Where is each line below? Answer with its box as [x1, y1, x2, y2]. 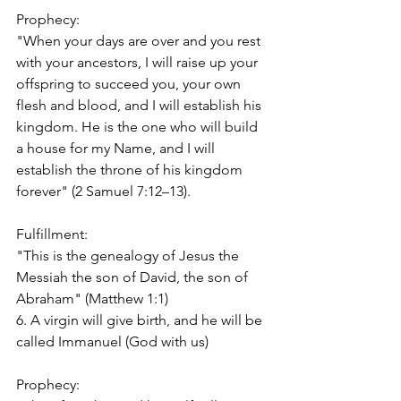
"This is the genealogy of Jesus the [16, 246, 243, 264]
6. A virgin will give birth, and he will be [16, 311, 266, 328]
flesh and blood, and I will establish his [16, 96, 265, 114]
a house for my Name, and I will [16, 139, 218, 157]
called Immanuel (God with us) [16, 332, 209, 350]
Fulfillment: [16, 225, 88, 243]
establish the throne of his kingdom [16, 160, 246, 178]
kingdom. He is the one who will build [16, 117, 261, 135]
